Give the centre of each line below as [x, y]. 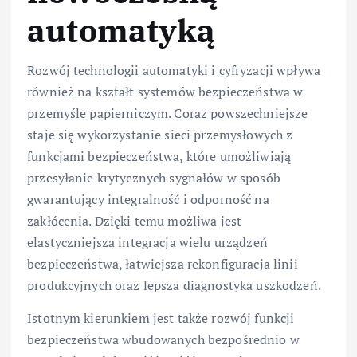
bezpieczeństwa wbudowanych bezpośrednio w [163, 340]
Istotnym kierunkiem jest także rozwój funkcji [161, 318]
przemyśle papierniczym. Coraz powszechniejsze [168, 113]
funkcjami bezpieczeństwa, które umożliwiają [159, 156]
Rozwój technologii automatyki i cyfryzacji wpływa [174, 70]
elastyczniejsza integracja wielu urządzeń [147, 242]
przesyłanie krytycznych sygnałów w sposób [154, 177]
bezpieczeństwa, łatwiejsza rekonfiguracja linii [163, 263]
